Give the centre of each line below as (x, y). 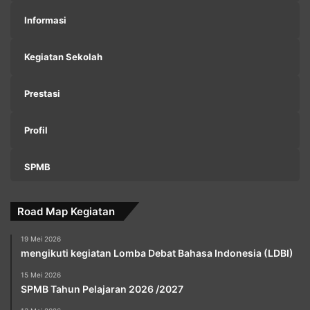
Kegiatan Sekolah (63, 56)
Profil (36, 130)
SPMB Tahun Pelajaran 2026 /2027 (102, 289)
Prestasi (42, 93)
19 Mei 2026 (41, 238)
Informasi (45, 20)
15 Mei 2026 (41, 274)
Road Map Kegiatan (66, 211)
